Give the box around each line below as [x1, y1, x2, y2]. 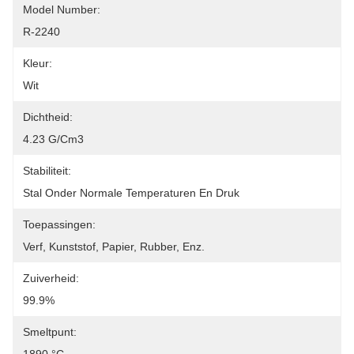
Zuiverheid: [23, 272, 79, 284]
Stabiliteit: [23, 164, 71, 177]
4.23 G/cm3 [23, 133, 84, 145]
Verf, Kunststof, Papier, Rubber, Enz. [23, 240, 205, 253]
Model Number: [23, 3, 100, 16]
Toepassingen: [23, 218, 96, 231]
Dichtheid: [23, 111, 73, 123]
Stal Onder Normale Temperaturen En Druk [23, 186, 239, 199]
